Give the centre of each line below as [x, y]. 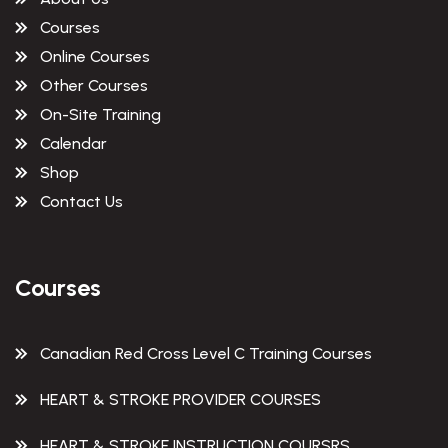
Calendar [73, 144]
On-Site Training [100, 115]
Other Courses [94, 86]
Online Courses [95, 57]
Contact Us [81, 202]
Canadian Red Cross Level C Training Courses [206, 354]
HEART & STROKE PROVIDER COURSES [180, 400]
